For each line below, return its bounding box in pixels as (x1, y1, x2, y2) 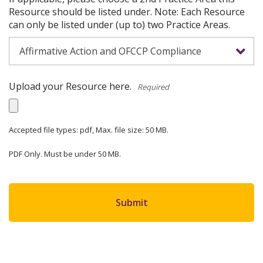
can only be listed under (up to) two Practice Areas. (9, 18, 230, 31)
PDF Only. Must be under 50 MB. (9, 149, 121, 159)
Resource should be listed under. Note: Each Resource (9, 5, 245, 18)
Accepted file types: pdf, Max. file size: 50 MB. (9, 124, 168, 135)
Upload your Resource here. (9, 80, 131, 93)
